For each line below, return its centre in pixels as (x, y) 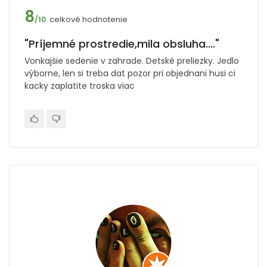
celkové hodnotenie (89, 19)
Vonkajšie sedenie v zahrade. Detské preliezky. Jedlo (132, 61)
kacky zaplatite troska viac (80, 86)
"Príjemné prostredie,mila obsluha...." (122, 44)
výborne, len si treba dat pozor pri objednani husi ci (130, 73)
